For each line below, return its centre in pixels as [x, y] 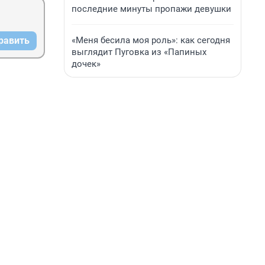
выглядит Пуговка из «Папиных [139, 52]
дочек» [86, 64]
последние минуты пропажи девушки [151, 9]
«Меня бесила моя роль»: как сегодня [151, 40]
